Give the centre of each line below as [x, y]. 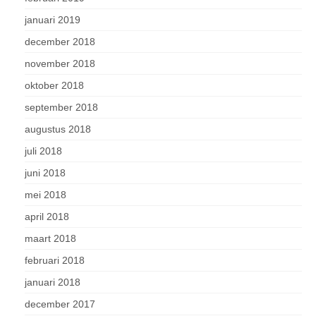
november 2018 [60, 63]
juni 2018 [45, 173]
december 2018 [60, 42]
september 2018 [61, 107]
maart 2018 [50, 238]
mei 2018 [45, 195]
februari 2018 [55, 260]
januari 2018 [53, 282]
